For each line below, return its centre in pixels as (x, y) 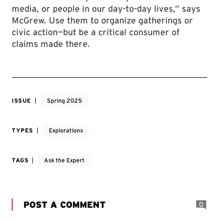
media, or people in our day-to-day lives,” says (106, 9)
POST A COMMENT (65, 204)
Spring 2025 (65, 100)
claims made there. (51, 44)
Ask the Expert (65, 160)
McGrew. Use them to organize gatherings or (102, 20)
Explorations (66, 130)
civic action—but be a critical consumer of (96, 32)
